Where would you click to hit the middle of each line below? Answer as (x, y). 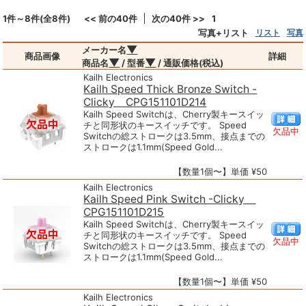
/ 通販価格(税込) (190, 63)
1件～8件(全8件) (37, 19)
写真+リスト (223, 33)
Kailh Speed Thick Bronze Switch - (170, 89)
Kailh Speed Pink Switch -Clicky (170, 199)
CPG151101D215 (124, 212)
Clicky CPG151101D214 (145, 102)
